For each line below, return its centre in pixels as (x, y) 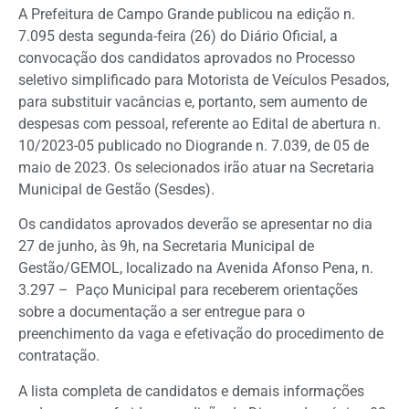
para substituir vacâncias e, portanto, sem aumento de (193, 101)
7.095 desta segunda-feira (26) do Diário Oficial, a (178, 36)
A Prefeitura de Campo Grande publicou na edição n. (187, 14)
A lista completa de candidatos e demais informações (191, 391)
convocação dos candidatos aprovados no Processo (187, 58)
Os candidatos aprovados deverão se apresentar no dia (195, 225)
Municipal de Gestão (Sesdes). (116, 189)
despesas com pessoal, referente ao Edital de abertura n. (199, 123)
